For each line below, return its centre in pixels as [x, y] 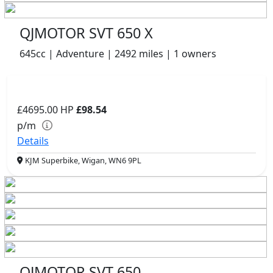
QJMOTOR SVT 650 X [86, 33]
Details [33, 140]
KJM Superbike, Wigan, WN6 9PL [82, 160]
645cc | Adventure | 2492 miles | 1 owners [118, 53]
